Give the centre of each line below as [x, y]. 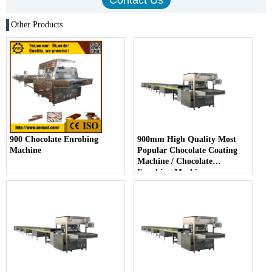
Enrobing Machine [172, 172]
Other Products [37, 24]
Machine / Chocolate [175, 161]
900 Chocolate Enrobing [54, 139]
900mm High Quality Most [187, 139]
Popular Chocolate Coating [188, 150]
